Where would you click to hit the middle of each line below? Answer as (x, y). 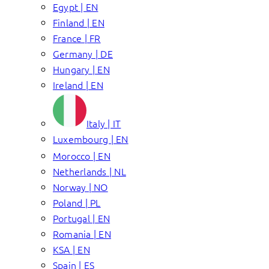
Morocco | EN (82, 156)
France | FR (77, 38)
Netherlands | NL (89, 171)
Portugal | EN (82, 218)
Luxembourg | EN (91, 139)
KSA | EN (71, 249)
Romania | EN (82, 234)
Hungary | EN (81, 69)
